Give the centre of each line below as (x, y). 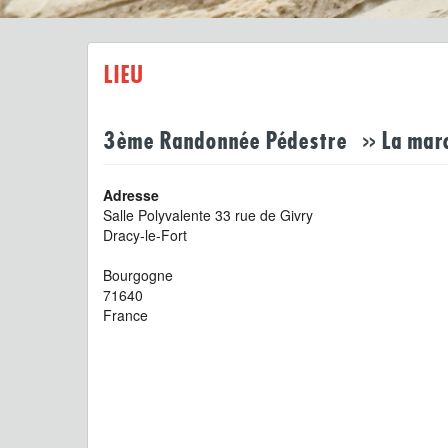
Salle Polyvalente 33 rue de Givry (208, 215)
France (125, 315)
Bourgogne (138, 275)
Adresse (131, 195)
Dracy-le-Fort (145, 235)
